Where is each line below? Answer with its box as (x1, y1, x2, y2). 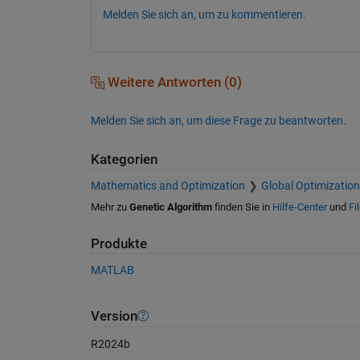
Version (90, 308, 137, 324)
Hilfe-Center (272, 200, 327, 213)
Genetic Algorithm (129, 200, 212, 213)
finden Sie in (211, 200, 272, 213)
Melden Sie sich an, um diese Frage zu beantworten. (90, 114, 346, 128)
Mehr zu (90, 200, 129, 213)
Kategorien (90, 152, 157, 168)
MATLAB (90, 264, 134, 277)
